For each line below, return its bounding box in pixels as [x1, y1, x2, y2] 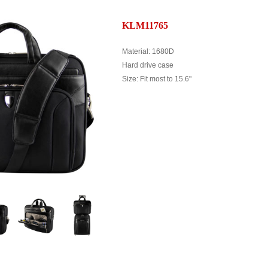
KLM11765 [122, 20, 168, 31]
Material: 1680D [122, 47, 174, 56]
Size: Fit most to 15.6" [122, 75, 191, 83]
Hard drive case [122, 61, 173, 69]
